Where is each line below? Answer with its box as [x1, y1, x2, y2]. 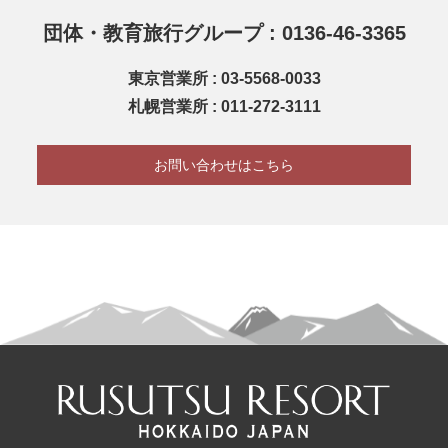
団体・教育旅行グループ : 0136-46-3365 [42, 21, 406, 44]
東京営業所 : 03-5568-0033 [127, 69, 321, 87]
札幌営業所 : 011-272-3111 [127, 97, 321, 115]
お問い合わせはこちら [153, 156, 294, 173]
